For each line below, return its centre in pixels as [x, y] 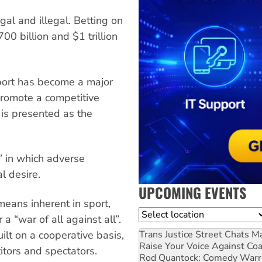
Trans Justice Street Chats [194, 234]
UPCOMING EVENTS [192, 192]
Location [157, 214]
